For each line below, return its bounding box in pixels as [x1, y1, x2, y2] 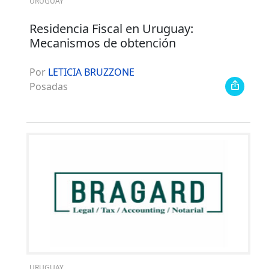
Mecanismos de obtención [29, 34, 176, 51]
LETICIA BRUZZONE [47, 65, 134, 79]
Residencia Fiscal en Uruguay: [29, 20, 193, 37]
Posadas [29, 79, 68, 93]
